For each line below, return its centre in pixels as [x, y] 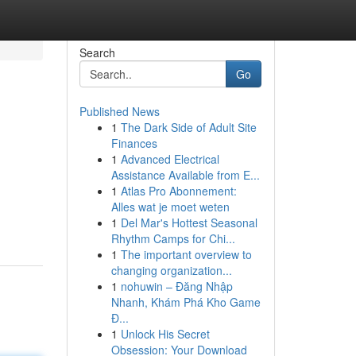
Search [97, 52]
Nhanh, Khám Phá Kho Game [186, 302]
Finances [134, 143]
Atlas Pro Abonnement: [178, 191]
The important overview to [186, 254]
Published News [119, 111]
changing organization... [171, 270]
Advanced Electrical [170, 159]
